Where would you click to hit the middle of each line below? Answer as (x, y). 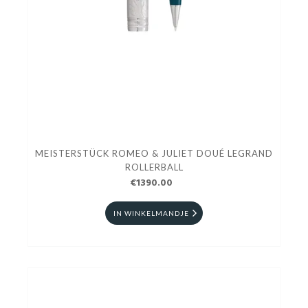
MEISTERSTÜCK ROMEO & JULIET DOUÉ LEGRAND (154, 153)
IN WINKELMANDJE (151, 213)
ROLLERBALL (154, 167)
